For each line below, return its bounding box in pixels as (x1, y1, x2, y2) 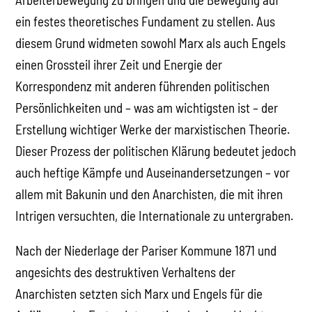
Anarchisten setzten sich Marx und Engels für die (15, 285, 263, 302)
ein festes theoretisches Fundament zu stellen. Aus (15, 13, 276, 29)
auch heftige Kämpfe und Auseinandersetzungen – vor (15, 164, 290, 180)
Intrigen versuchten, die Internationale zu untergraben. (15, 207, 294, 224)
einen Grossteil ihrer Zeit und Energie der (15, 56, 223, 72)
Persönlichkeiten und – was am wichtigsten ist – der (15, 99, 279, 116)
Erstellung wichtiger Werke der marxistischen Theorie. (15, 120, 290, 137)
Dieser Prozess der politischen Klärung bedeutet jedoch (15, 142, 297, 159)
